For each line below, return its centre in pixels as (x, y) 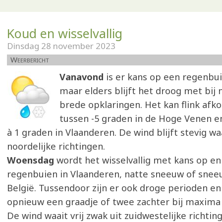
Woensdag (32, 160)
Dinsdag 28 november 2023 (61, 46)
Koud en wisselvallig (65, 33)
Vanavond (83, 77)
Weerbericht (30, 59)
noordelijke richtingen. (56, 146)
